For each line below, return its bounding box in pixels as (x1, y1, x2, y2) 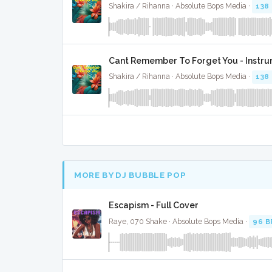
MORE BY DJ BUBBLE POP (74, 169, 186, 180)
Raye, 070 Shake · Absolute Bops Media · (109, 217, 249, 226)
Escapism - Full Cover (109, 200, 199, 211)
